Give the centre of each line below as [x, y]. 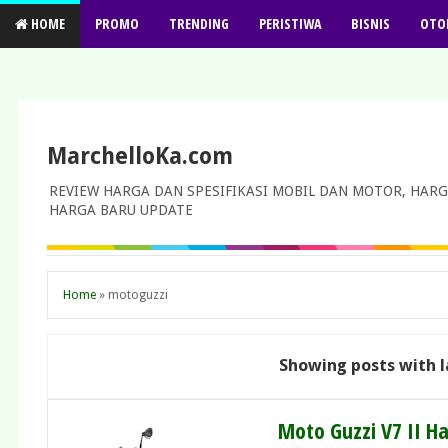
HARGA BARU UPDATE [121, 210]
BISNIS [370, 23]
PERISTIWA [290, 23]
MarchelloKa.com [140, 156]
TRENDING [199, 23]
